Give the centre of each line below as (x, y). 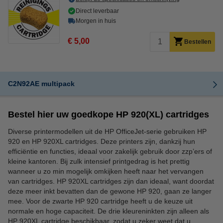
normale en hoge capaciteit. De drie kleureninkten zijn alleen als (109, 211)
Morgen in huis (96, 21)
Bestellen (198, 42)
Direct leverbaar (97, 11)
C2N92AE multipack (41, 83)
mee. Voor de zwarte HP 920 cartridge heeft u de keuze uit (100, 201)
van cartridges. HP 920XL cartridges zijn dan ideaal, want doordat (111, 181)
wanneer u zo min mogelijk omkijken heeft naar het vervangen (106, 171)
